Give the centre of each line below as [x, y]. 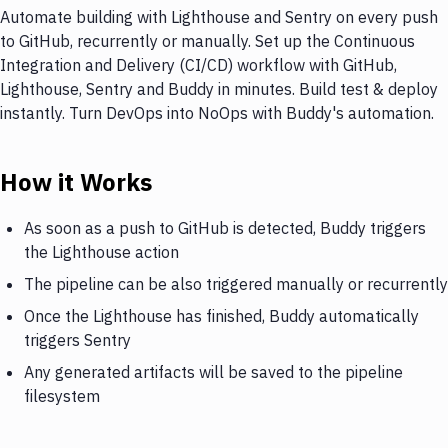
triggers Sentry [77, 339]
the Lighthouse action [101, 251]
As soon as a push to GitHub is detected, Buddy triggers [225, 227]
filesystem [62, 395]
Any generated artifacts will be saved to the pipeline [213, 371]
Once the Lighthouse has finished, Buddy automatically [221, 315]
